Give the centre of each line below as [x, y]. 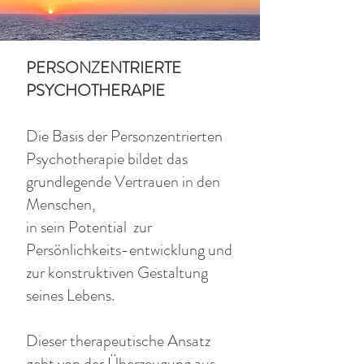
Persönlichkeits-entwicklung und [129, 250]
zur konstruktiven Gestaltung [117, 273]
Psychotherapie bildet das [107, 159]
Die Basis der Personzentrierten [124, 136]
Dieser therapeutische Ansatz [118, 341]
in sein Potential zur [89, 227]
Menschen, [63, 204]
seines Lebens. [70, 295]
